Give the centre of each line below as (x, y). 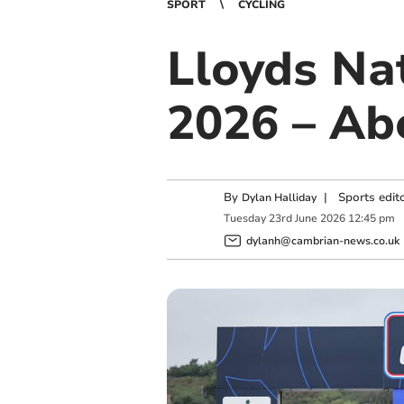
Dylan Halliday (279, 197)
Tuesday (244, 219)
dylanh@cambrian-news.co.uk (322, 240)
